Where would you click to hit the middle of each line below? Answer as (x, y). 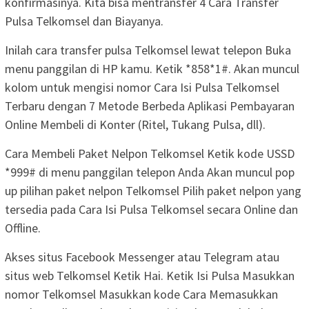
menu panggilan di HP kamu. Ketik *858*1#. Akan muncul (152, 68)
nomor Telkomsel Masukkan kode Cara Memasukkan (141, 294)
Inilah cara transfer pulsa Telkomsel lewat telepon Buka (148, 50)
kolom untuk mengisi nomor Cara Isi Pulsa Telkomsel (142, 87)
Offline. (23, 228)
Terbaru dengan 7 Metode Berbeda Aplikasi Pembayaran (150, 106)
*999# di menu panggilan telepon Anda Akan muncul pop (150, 172)
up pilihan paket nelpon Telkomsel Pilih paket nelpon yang (153, 190)
